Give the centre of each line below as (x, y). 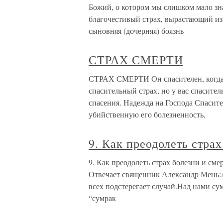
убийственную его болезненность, (147, 114)
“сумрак (102, 198)
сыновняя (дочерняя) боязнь (136, 31)
